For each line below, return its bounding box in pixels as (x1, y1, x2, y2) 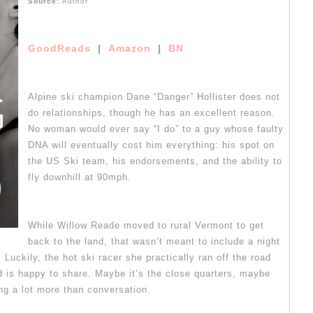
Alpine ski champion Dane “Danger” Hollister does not (28, 92, 280, 103)
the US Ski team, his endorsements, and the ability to (28, 156, 282, 167)
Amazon (108, 43, 151, 54)
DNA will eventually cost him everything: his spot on (28, 140, 275, 151)
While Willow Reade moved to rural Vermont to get (28, 220, 264, 231)
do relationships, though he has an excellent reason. (28, 108, 275, 119)
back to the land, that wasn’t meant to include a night (28, 236, 280, 247)
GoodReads (28, 43, 91, 54)
